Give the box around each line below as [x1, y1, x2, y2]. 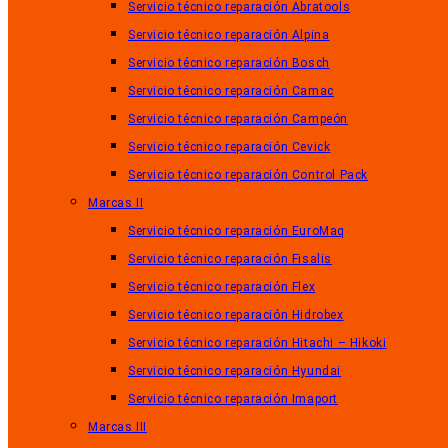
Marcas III [88, 420, 147, 434]
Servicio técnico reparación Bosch [128, 56, 330, 70]
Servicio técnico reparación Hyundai [128, 364, 341, 378]
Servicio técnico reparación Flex [128, 280, 316, 294]
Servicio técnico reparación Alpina [128, 28, 330, 42]
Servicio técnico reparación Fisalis [128, 252, 332, 266]
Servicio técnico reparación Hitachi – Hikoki [128, 336, 387, 350]
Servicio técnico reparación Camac [128, 84, 334, 98]
